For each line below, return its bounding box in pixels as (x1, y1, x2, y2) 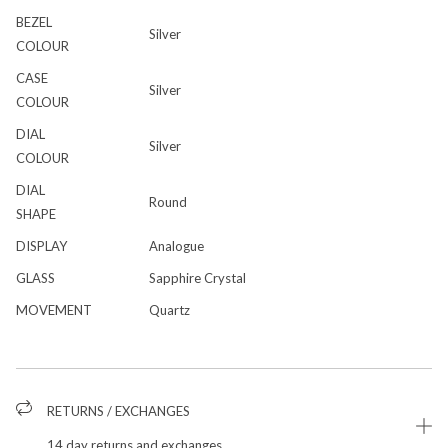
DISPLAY (16, 237, 67, 254)
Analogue (149, 237, 204, 254)
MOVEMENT (16, 301, 92, 318)
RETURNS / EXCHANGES (47, 402, 190, 419)
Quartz (149, 301, 190, 318)
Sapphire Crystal (149, 269, 246, 286)
